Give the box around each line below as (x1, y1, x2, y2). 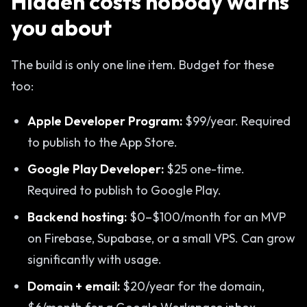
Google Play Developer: (27, 161, 164, 177)
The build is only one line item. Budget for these (11, 57, 274, 73)
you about (11, 14, 112, 41)
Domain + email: (27, 278, 120, 294)
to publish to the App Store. (27, 134, 177, 150)
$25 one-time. (164, 161, 245, 177)
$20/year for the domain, (120, 278, 265, 294)
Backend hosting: (27, 209, 127, 225)
